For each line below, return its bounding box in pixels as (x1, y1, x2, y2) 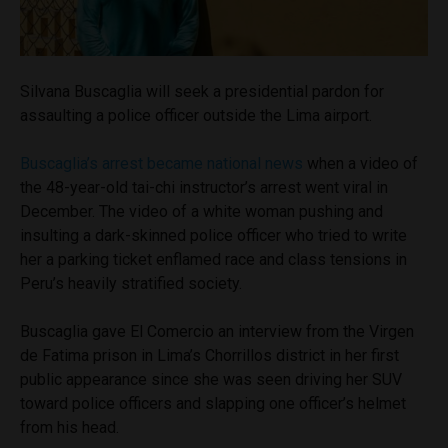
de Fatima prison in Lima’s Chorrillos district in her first (20, 345, 399, 365)
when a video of (303, 153, 418, 173)
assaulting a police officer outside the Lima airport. (20, 105, 372, 125)
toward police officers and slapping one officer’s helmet (20, 393, 406, 413)
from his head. (20, 417, 119, 437)
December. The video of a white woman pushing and (20, 201, 383, 221)
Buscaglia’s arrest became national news (20, 153, 303, 173)
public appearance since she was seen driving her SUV (20, 369, 402, 389)
